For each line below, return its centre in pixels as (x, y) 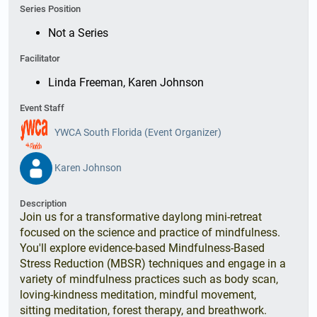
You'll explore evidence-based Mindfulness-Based (142, 248)
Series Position (50, 9)
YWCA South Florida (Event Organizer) (137, 132)
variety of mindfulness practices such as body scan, (149, 279)
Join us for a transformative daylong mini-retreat (141, 217)
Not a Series (78, 33)
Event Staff (42, 108)
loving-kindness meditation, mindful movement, (138, 295)
